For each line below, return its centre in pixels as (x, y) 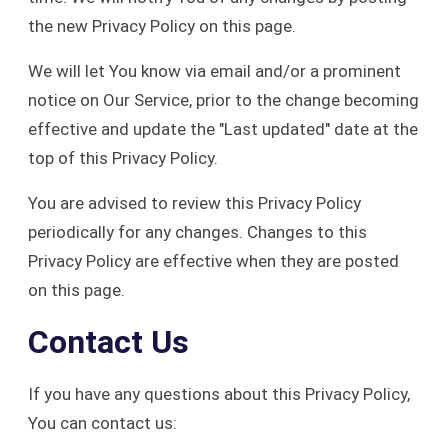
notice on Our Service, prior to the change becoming (223, 100)
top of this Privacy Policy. (123, 158)
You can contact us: (102, 423)
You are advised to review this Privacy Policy (194, 203)
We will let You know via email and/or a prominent (214, 71)
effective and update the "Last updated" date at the (223, 129)
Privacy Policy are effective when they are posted (213, 261)
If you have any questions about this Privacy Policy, (219, 394)
